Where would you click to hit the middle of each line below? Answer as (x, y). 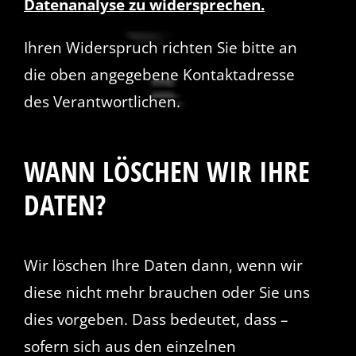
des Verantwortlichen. (102, 101)
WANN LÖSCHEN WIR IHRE (166, 171)
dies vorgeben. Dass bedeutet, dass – (156, 320)
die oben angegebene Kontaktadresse (159, 74)
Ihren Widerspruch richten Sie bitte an (160, 47)
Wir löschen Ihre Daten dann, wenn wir (163, 266)
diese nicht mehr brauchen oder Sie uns (166, 293)
